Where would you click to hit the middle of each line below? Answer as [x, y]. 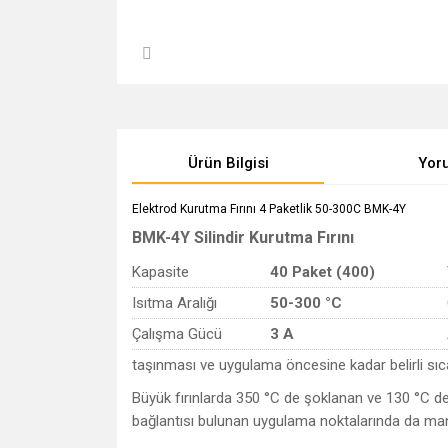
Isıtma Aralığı [174, 303]
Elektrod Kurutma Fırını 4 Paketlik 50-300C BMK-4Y [269, 209]
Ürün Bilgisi [228, 163]
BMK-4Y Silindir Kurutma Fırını [243, 237]
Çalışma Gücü [177, 334]
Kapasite [160, 272]
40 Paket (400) [322, 272]
